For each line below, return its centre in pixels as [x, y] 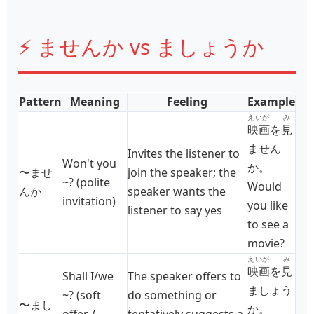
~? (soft [82, 295]
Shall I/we [88, 276]
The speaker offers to [184, 276]
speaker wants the [177, 191]
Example [271, 101]
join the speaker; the [182, 172]
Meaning [95, 101]
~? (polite [86, 182]
